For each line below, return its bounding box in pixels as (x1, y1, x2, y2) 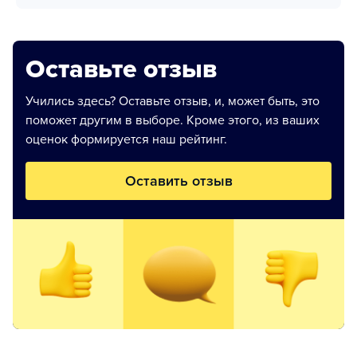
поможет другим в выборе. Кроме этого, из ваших (25, 112, 320, 128)
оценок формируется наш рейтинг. (25, 131, 227, 147)
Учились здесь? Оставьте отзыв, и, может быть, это (25, 92, 320, 109)
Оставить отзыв (124, 171, 233, 190)
